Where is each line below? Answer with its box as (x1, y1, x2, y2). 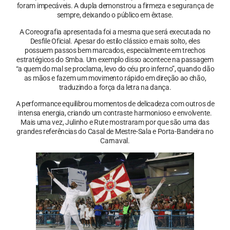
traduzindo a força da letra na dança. (59, 83, 171, 91)
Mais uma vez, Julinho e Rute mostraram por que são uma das (21, 118, 209, 127)
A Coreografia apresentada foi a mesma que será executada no (19, 27, 211, 36)
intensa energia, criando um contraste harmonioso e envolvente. (18, 109, 212, 118)
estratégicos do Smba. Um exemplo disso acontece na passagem (16, 55, 214, 64)
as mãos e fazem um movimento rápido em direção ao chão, (24, 73, 206, 82)
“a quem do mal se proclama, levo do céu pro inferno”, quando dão (15, 64, 215, 73)
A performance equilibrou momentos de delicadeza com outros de (15, 100, 215, 108)
